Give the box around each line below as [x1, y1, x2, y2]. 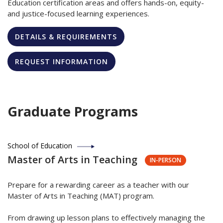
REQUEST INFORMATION [15, 56, 108, 66]
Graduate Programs [7, 102, 138, 120]
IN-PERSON [150, 155, 181, 164]
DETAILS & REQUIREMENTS [15, 31, 117, 41]
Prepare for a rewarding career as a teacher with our [7, 179, 189, 190]
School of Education [7, 140, 72, 150]
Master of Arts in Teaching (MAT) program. [7, 190, 154, 201]
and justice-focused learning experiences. [7, 8, 149, 18]
